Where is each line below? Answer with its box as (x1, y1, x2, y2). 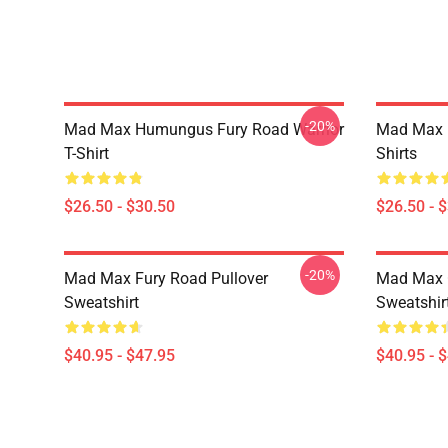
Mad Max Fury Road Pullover (64, 269, 268, 288)
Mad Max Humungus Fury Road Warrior (64, 120, 344, 139)
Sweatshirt (64, 293, 139, 312)
